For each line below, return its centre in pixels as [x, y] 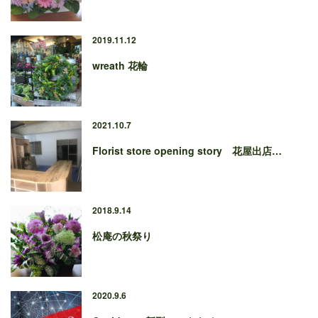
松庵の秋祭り [122, 235]
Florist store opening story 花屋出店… [187, 150]
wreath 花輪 [120, 65]
